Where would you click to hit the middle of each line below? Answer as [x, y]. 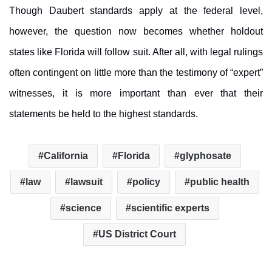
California [66, 156]
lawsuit [86, 182]
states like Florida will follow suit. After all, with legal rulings [136, 52]
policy [146, 182]
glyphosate [205, 156]
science [83, 208]
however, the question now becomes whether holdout [136, 32]
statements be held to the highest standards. [104, 114]
